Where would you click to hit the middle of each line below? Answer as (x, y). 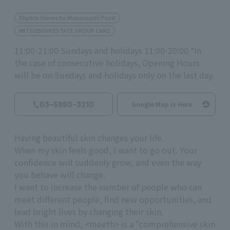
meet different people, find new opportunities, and (113, 199)
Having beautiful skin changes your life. (89, 138)
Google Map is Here (162, 104)
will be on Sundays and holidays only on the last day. (114, 75)
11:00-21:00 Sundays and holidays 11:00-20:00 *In (108, 51)
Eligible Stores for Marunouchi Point (67, 17)
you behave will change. (60, 175)
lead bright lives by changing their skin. (89, 212)
